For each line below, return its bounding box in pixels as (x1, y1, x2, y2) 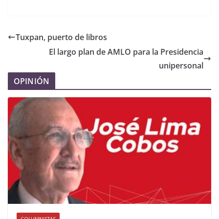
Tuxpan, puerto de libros (16, 31, 107, 43)
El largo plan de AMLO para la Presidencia (49, 46, 203, 57)
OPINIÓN (14, 75, 50, 87)
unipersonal (159, 60, 203, 71)
